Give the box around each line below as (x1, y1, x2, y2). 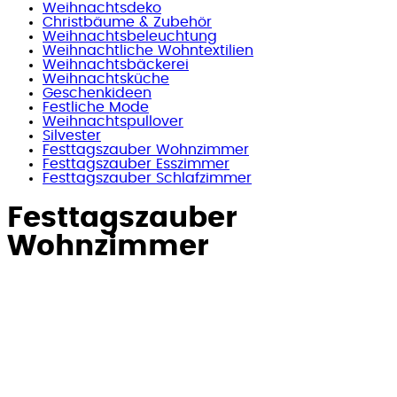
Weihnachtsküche (43, 72, 169, 86)
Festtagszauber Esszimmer (43, 157, 230, 171)
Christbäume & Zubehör (43, 15, 212, 29)
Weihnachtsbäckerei (43, 58, 189, 72)
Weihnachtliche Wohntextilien (43, 43, 253, 58)
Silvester (43, 128, 101, 143)
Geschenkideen (43, 86, 152, 100)
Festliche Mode (43, 100, 149, 114)
